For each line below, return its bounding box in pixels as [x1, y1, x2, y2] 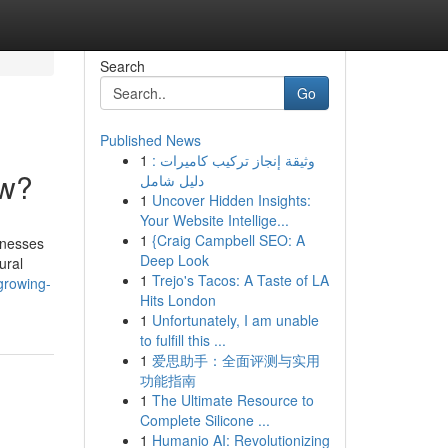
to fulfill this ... [139, 330, 226, 350]
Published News [99, 130, 201, 150]
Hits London [139, 290, 216, 310]
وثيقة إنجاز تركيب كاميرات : [151, 150, 315, 170]
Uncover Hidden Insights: [151, 190, 311, 210]
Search [99, 56, 145, 76]
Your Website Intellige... [139, 210, 289, 230]
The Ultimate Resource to [151, 390, 314, 410]
